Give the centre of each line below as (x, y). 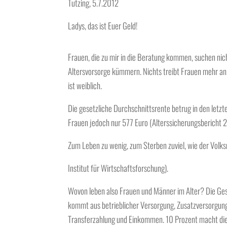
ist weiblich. (85, 85)
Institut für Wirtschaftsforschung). (118, 168)
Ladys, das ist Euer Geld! (103, 25)
